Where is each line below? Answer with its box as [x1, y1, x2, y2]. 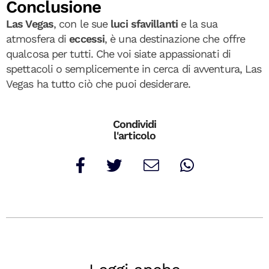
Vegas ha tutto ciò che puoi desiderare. [6, 77, 190, 90]
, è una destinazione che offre [104, 32, 246, 45]
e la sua [177, 17, 217, 30]
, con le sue [53, 17, 111, 30]
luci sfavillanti [110, 17, 178, 30]
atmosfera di [6, 32, 70, 45]
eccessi [69, 32, 105, 45]
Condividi [112, 118, 157, 130]
